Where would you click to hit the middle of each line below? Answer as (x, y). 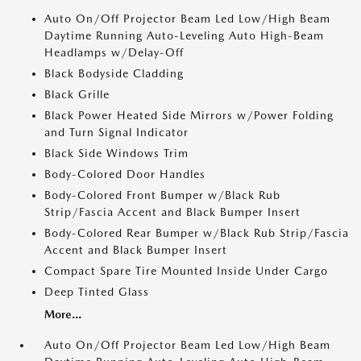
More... (63, 314)
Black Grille (77, 94)
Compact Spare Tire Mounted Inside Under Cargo (186, 271)
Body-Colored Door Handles (125, 174)
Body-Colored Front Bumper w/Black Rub (162, 195)
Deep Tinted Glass (97, 292)
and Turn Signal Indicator (116, 132)
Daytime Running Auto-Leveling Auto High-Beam (184, 35)
